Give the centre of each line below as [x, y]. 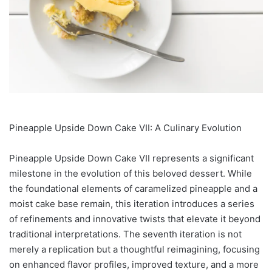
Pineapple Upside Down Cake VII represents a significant [131, 158]
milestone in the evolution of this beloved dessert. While [131, 173]
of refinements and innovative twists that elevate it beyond [135, 219]
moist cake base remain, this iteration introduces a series [132, 203]
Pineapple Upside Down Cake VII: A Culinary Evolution [125, 127]
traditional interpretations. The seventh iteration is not [125, 234]
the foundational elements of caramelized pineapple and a [133, 188]
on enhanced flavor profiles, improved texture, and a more [134, 264]
